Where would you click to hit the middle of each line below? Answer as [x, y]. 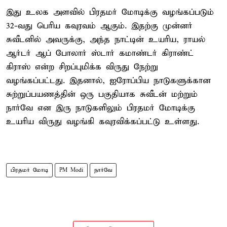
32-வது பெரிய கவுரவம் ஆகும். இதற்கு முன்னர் [99, 26]
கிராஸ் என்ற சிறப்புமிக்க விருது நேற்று [82, 67]
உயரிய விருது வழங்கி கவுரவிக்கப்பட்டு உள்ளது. [103, 122]
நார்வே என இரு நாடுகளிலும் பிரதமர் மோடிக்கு [101, 108]
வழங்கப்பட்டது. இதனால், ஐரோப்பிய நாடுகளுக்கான [108, 81]
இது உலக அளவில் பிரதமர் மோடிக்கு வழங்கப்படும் [110, 12]
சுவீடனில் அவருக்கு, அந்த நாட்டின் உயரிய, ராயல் [106, 40]
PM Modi [71, 170]
